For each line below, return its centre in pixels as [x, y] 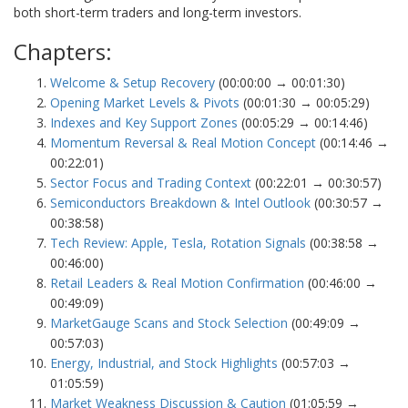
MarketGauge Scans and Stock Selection [169, 323]
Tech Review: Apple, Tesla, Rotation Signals [178, 243]
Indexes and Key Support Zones [144, 123]
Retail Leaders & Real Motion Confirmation [177, 283]
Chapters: [63, 52]
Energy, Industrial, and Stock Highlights [164, 363]
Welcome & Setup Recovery [133, 83]
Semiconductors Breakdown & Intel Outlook [180, 203]
